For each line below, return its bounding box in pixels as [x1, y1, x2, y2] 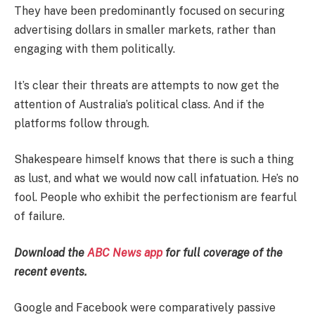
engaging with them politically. [14, 42, 175, 56]
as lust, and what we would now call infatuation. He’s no [14, 172, 299, 186]
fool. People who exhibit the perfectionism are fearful [14, 191, 297, 205]
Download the [14, 245, 87, 259]
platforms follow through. [14, 116, 149, 130]
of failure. [14, 210, 65, 224]
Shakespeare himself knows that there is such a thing [14, 153, 294, 167]
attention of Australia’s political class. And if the [14, 97, 264, 111]
